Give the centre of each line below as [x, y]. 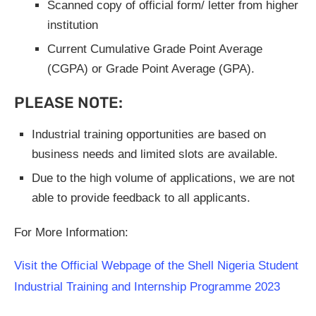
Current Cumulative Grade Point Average [155, 49]
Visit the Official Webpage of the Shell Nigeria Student [156, 266]
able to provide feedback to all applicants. [141, 198]
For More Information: [71, 232]
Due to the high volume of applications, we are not [163, 178]
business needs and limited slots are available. [155, 154]
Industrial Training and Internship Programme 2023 [147, 287]
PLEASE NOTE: [68, 103]
